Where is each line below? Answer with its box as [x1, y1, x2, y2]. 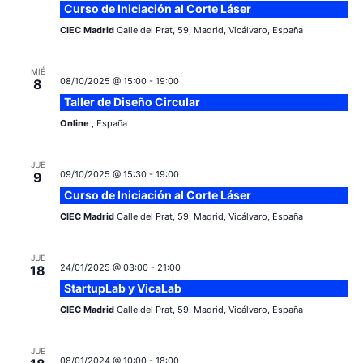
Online [59, 117, 92, 129]
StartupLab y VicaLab [63, 280, 181, 295]
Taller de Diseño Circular [63, 94, 200, 109]
